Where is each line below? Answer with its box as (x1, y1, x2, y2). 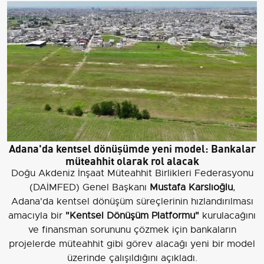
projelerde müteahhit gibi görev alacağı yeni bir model (9, 238, 255, 250)
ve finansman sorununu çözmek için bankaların (28, 224, 236, 236)
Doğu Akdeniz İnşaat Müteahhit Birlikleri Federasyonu (11, 167, 253, 180)
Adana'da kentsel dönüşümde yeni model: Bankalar (8, 140, 256, 156)
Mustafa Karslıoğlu (149, 181, 233, 194)
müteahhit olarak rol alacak (65, 152, 199, 169)
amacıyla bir (8, 210, 65, 222)
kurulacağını (199, 210, 256, 222)
